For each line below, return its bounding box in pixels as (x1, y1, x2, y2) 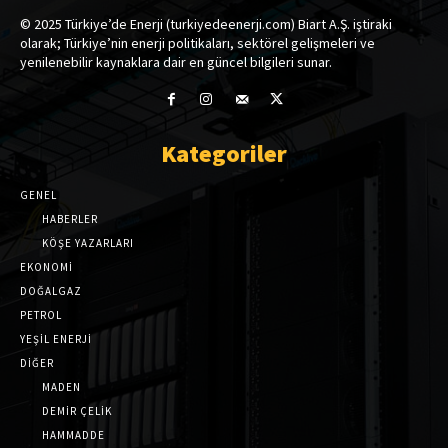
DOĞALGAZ (20, 284, 82, 299)
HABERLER (42, 212, 98, 227)
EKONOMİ (20, 260, 73, 275)
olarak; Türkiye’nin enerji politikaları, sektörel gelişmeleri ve (20, 33, 375, 52)
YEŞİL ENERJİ (20, 332, 92, 347)
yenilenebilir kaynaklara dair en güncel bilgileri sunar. (20, 52, 332, 71)
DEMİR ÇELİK (42, 404, 112, 419)
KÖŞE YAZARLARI (42, 236, 134, 251)
